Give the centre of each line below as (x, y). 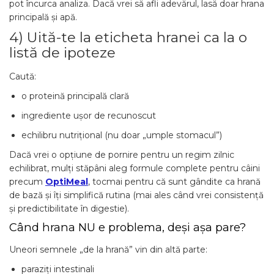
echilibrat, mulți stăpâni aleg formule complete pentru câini (135, 168)
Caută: (23, 76)
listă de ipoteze (62, 53)
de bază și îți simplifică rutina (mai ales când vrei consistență (136, 195)
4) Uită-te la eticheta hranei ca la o (128, 37)
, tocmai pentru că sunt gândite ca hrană (174, 182)
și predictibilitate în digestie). (69, 209)
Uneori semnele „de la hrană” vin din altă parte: (108, 250)
